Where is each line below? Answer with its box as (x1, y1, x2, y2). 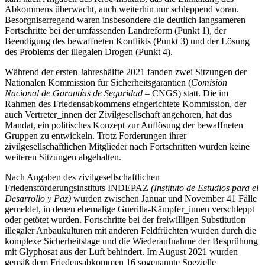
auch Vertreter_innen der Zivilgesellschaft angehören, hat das (5, 109, 232, 119)
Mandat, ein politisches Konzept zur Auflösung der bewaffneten (5, 119, 243, 130)
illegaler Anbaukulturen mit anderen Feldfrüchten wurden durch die (5, 225, 256, 235)
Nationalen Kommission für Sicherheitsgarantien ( (5, 77, 191, 88)
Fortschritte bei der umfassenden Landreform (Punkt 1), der (5, 25, 226, 35)
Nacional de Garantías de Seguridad (5, 88, 143, 98)
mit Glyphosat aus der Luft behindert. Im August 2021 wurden (5, 246, 238, 257)
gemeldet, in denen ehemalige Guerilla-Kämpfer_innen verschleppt (5, 203, 254, 214)
